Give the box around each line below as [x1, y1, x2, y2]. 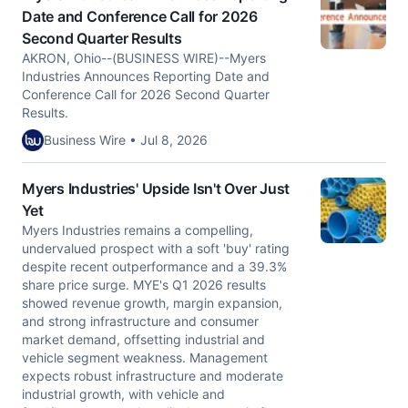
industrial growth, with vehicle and [22, 386, 225, 402]
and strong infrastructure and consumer [22, 313, 259, 329]
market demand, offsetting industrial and [22, 331, 265, 347]
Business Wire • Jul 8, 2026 [44, 132, 208, 148]
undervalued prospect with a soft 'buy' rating [22, 240, 290, 256]
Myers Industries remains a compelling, [22, 222, 253, 238]
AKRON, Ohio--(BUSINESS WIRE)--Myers [22, 50, 266, 66]
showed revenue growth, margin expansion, [22, 295, 282, 311]
